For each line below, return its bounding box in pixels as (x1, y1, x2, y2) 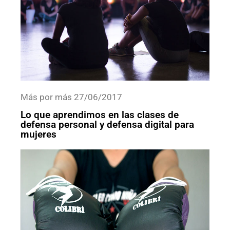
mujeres (21, 128, 56, 140)
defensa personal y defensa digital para (21, 118, 194, 130)
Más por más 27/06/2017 (21, 92, 122, 103)
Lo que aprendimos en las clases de (21, 108, 179, 121)
